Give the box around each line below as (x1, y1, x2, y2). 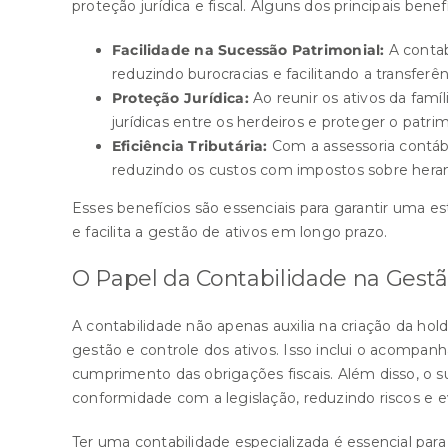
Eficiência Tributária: (112, 137, 268, 155)
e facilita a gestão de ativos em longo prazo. (72, 223, 388, 241)
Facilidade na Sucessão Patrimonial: (112, 41, 385, 59)
